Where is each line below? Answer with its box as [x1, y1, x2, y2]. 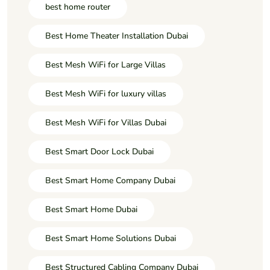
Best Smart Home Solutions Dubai [45, 232, 176, 244]
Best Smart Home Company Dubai [45, 174, 175, 186]
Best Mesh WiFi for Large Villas [45, 58, 166, 71]
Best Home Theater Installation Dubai [45, 30, 188, 42]
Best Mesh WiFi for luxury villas [45, 87, 166, 99]
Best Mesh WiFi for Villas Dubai [45, 116, 166, 128]
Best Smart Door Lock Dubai [45, 145, 154, 157]
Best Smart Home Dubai [45, 203, 137, 215]
